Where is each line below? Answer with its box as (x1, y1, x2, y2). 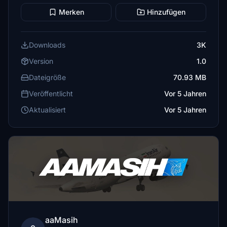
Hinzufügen (146, 8, 185, 16)
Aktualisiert (29, 105, 66, 114)
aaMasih (45, 215, 78, 225)
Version (29, 57, 53, 65)
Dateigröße (29, 73, 66, 82)
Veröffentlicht (29, 89, 73, 98)
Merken (58, 8, 84, 16)
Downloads (29, 41, 65, 49)
